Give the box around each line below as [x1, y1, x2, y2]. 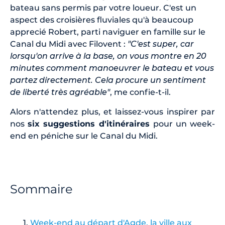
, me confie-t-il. [110, 87, 173, 97]
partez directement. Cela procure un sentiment [10, 75, 206, 85]
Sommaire [10, 181, 73, 196]
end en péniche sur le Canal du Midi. [10, 131, 160, 141]
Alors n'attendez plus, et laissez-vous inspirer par [10, 106, 215, 117]
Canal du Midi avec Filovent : [10, 39, 126, 49]
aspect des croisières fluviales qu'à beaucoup [10, 15, 193, 25]
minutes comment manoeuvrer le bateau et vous [10, 63, 214, 73]
